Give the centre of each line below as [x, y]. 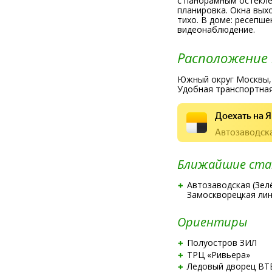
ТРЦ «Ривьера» [218, 254]
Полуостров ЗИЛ [222, 243]
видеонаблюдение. [216, 29]
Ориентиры [212, 222]
